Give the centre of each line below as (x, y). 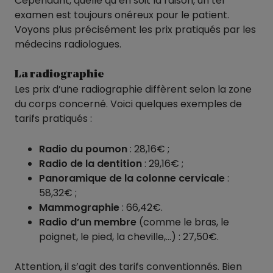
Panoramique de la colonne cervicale (132, 178)
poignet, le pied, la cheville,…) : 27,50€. (129, 236)
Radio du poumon (83, 149)
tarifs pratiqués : (53, 119)
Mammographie (79, 207)
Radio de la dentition (90, 163)
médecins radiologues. (68, 44)
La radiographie (59, 75)
